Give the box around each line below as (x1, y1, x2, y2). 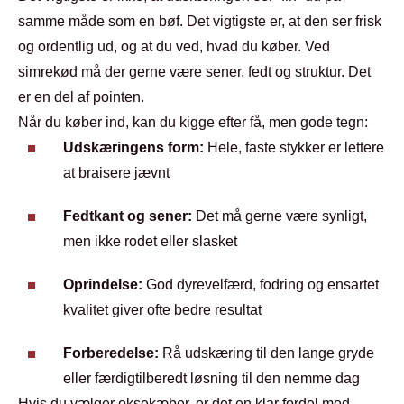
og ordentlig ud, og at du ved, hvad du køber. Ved (18, 39, 330, 54)
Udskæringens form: (63, 140, 204, 155)
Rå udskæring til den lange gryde (159, 345, 374, 361)
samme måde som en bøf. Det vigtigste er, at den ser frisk (18, 14, 381, 29)
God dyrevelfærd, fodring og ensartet (142, 277, 379, 292)
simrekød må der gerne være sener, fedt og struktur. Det (18, 64, 371, 79)
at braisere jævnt (63, 165, 170, 180)
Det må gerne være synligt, (192, 208, 367, 224)
